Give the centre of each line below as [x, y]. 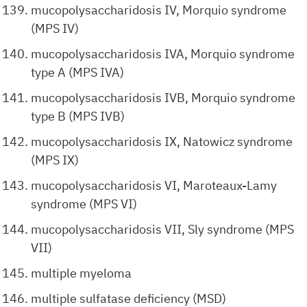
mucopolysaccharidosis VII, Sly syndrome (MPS [162, 229]
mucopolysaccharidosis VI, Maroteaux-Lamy [154, 185]
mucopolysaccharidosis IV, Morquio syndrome [159, 10]
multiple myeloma [81, 273]
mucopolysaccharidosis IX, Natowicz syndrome [162, 142]
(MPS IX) [55, 160]
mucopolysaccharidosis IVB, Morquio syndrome [163, 98]
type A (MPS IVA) [77, 72]
